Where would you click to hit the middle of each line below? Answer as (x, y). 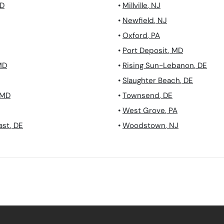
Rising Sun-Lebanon (158, 66)
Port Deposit (145, 51)
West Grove (144, 111)
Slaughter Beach (151, 81)
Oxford (135, 36)
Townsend (141, 96)
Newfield (138, 21)
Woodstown (144, 126)
